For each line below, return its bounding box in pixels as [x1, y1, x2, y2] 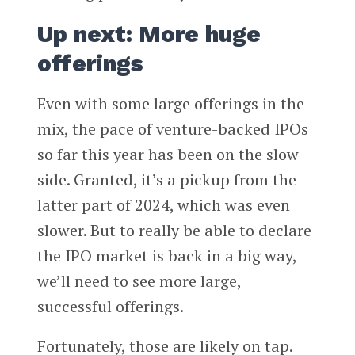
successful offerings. [36, 296, 184, 318]
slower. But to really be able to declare [36, 219, 311, 242]
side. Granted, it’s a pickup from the [36, 169, 296, 191]
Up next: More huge [36, 21, 261, 48]
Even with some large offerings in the [36, 93, 304, 115]
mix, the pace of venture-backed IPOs [36, 118, 308, 140]
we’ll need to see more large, [36, 270, 241, 292]
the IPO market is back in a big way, [36, 245, 296, 267]
